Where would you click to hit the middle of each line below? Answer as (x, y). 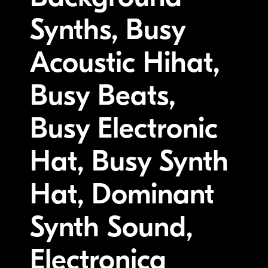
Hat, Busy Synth (129, 161)
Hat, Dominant (122, 194)
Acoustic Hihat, (125, 62)
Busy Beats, (103, 95)
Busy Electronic (124, 128)
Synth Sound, (111, 227)
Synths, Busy (108, 29)
